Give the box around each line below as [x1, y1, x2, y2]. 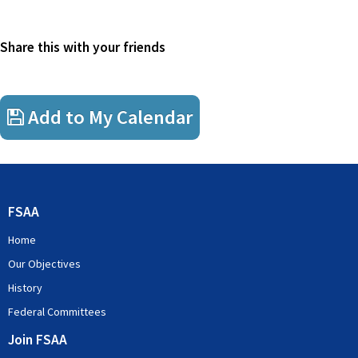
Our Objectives [8, 257, 81, 271]
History [8, 280, 42, 295]
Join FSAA [8, 331, 67, 348]
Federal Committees [8, 304, 106, 319]
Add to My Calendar [24, 105, 193, 129]
